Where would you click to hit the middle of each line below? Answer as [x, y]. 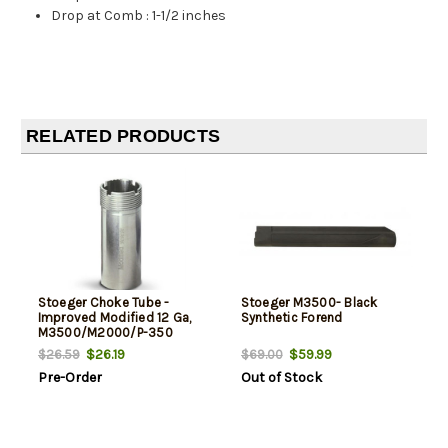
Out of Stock [281, 377]
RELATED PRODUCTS [123, 135]
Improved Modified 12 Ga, [114, 317]
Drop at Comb [97, 15]
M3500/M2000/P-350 [105, 332]
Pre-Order [69, 377]
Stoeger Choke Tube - [103, 302]
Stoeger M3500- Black [309, 302]
